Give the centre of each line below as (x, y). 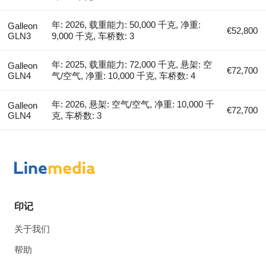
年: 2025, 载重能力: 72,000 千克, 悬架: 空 (132, 64)
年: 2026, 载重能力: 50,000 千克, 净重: (126, 24)
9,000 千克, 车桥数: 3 (93, 36)
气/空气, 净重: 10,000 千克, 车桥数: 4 (124, 75)
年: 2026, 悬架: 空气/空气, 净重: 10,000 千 (133, 104)
